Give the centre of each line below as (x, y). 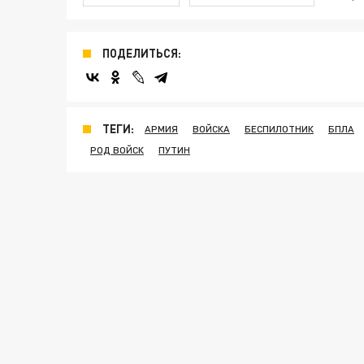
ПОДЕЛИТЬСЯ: (142, 53)
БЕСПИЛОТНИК (279, 129)
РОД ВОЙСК (117, 150)
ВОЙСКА (211, 129)
